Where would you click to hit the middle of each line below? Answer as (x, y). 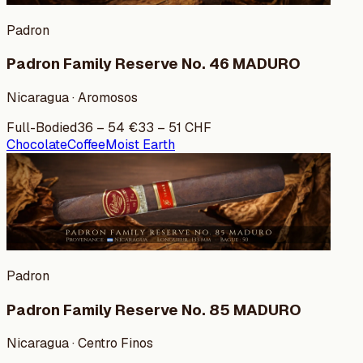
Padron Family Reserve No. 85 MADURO (154, 310)
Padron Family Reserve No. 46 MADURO (154, 64)
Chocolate (37, 144)
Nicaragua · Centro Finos (80, 344)
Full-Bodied (42, 127)
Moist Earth (140, 144)
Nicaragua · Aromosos (72, 97)
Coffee (86, 144)
